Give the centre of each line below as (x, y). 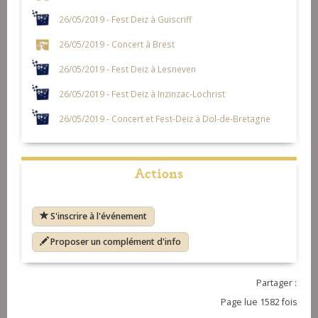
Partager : (276, 283)
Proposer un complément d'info (116, 242)
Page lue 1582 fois (259, 302)
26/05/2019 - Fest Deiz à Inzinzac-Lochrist (142, 93)
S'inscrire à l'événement (99, 216)
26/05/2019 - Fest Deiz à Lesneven (127, 68)
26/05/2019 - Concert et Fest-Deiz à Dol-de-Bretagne (164, 118)
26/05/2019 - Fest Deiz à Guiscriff (125, 19)
